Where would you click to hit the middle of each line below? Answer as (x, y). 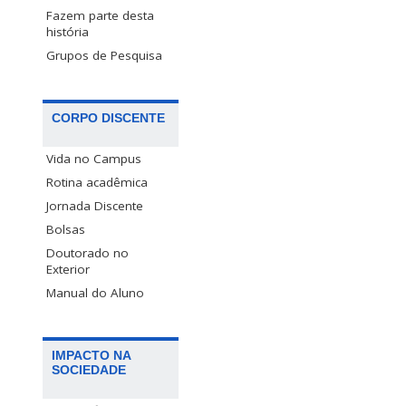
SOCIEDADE (89, 370)
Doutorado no (87, 253)
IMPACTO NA (92, 356)
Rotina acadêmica (97, 183)
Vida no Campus (94, 159)
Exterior (68, 270)
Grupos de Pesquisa (104, 56)
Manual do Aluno (95, 293)
